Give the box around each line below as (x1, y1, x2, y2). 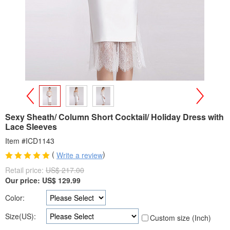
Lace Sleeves (5, 121, 57, 132)
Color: (5, 193, 25, 203)
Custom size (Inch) (150, 213, 211, 223)
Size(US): (5, 211, 36, 222)
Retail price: (5, 165, 46, 176)
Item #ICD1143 (5, 136, 54, 146)
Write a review (56, 150, 103, 161)
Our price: (5, 175, 42, 186)
